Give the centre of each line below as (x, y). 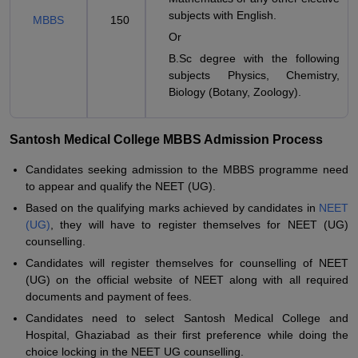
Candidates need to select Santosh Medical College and (187, 318)
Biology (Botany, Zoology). (235, 92)
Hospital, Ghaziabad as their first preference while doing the (187, 335)
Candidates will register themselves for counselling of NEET (187, 263)
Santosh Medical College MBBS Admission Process (166, 139)
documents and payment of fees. (109, 296)
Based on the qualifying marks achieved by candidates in (172, 208)
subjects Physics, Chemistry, (254, 75)
